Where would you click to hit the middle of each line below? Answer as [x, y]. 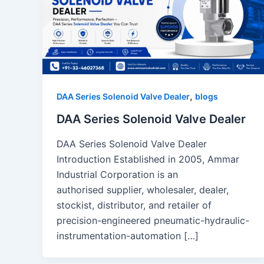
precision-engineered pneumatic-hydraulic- [153, 220]
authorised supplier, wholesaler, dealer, [143, 189]
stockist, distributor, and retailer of [134, 205]
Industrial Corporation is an [117, 174]
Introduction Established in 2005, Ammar [148, 159]
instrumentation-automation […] [128, 235]
